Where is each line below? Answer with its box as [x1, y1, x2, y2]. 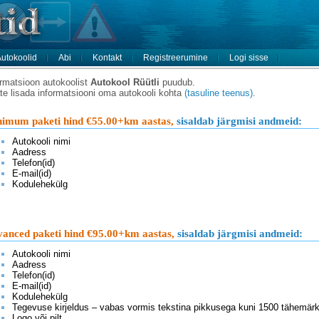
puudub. [159, 77, 195, 88]
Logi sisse [229, 53, 268, 63]
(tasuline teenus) [184, 88, 253, 98]
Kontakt [93, 53, 122, 63]
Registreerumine [143, 53, 208, 63]
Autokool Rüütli [90, 77, 159, 88]
